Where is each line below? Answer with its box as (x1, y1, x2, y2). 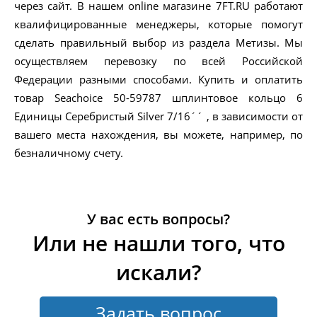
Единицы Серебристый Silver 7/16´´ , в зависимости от (14, 109, 303, 124)
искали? (115, 258, 202, 287)
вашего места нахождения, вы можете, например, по (14, 127, 303, 142)
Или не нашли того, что (32, 229, 285, 258)
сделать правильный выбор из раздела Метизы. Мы (14, 35, 303, 50)
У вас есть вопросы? (87, 209, 230, 229)
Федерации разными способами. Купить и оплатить (14, 72, 303, 87)
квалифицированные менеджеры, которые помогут (14, 17, 303, 32)
